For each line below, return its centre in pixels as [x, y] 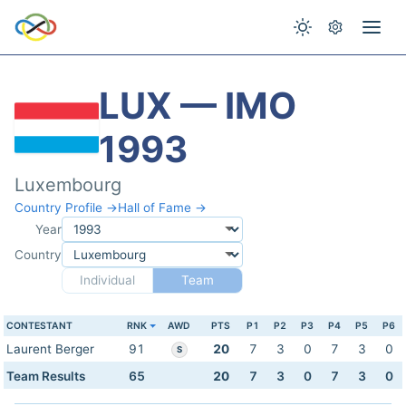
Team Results [46, 376]
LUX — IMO [197, 106]
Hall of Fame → [162, 208]
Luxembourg [68, 185]
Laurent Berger [50, 349]
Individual [107, 280]
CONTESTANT [39, 326]
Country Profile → [66, 208]
